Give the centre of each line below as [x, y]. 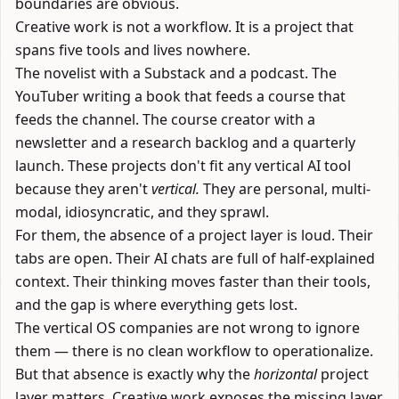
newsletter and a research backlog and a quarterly [185, 142]
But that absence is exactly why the [134, 374]
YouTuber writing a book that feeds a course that [180, 96]
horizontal [285, 374]
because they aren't [83, 189]
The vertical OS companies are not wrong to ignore [187, 328]
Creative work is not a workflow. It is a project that [184, 27]
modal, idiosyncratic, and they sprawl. [142, 212]
